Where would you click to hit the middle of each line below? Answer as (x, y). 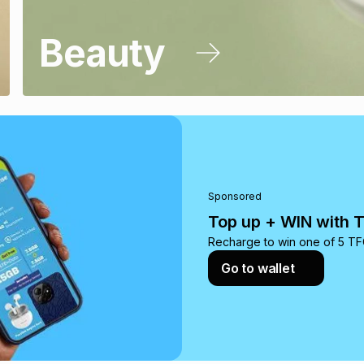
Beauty (102, 52)
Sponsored (235, 197)
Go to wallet (258, 269)
